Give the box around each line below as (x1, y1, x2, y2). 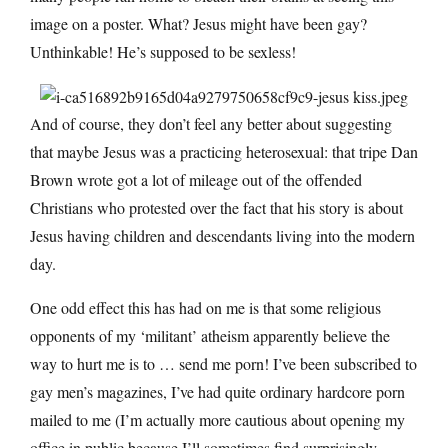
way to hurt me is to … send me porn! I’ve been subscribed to (30, 353, 417, 375)
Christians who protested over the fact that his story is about (30, 197, 403, 219)
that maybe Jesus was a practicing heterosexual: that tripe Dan (30, 141, 418, 163)
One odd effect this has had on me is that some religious (30, 297, 381, 319)
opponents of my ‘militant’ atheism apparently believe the (30, 325, 390, 347)
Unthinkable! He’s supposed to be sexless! (30, 40, 296, 62)
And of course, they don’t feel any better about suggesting (30, 113, 392, 135)
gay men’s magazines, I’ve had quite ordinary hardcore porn (30, 381, 405, 403)
